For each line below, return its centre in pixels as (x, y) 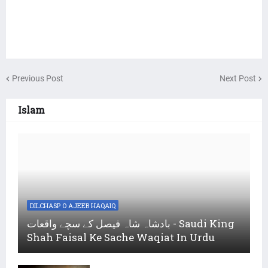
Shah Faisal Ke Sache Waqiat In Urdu (121, 237)
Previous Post (38, 78)
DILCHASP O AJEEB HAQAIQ (73, 205)
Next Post (238, 78)
